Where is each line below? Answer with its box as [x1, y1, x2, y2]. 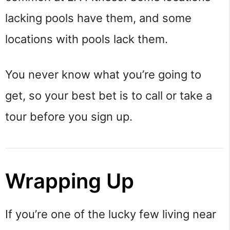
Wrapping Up [5, 168, 134, 194]
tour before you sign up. [5, 110, 132, 124]
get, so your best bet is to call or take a [5, 89, 212, 103]
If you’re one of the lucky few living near [5, 207, 216, 221]
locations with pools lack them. [5, 32, 171, 46]
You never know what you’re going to [5, 68, 201, 82]
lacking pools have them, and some [5, 11, 191, 25]
